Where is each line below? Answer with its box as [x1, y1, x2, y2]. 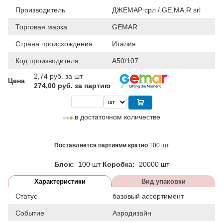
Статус [15, 192, 37, 200]
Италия [112, 39, 136, 48]
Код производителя [15, 56, 79, 65]
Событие [15, 209, 44, 217]
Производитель [15, 5, 65, 14]
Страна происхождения [15, 39, 93, 48]
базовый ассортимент [112, 192, 184, 200]
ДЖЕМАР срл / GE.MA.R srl [112, 5, 201, 14]
